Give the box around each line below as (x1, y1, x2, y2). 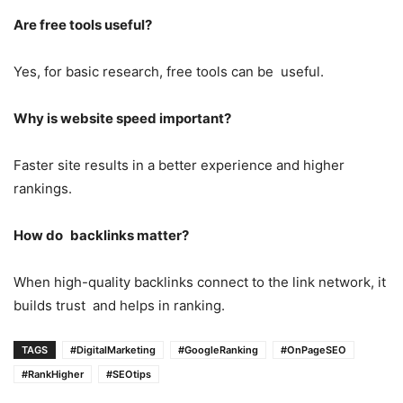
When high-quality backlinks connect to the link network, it (13, 273, 386, 291)
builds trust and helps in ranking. (13, 296, 225, 314)
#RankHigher (22, 367, 84, 381)
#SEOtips (106, 367, 151, 381)
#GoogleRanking (178, 343, 258, 356)
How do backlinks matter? (13, 226, 189, 244)
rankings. (13, 179, 72, 197)
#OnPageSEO (281, 343, 346, 356)
